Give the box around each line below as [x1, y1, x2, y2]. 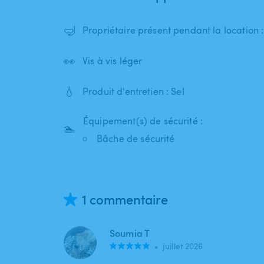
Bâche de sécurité [97, 132, 175, 146]
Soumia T [110, 226, 150, 240]
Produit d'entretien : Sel [82, 85, 184, 98]
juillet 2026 [163, 240, 203, 252]
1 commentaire [82, 190, 168, 209]
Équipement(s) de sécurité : [83, 114, 203, 128]
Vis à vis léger [82, 54, 143, 68]
